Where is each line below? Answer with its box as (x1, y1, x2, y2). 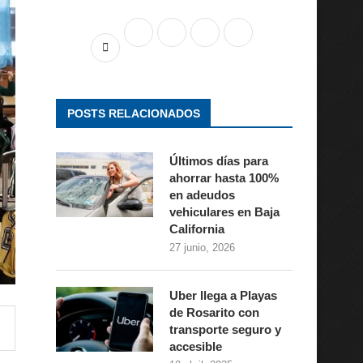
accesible (169, 340, 222, 353)
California (169, 222, 224, 236)
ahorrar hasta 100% (169, 171, 279, 185)
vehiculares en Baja (169, 205, 280, 219)
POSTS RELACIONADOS (66, 107, 200, 120)
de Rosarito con (169, 305, 259, 319)
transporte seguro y (169, 322, 281, 336)
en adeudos (169, 188, 235, 202)
